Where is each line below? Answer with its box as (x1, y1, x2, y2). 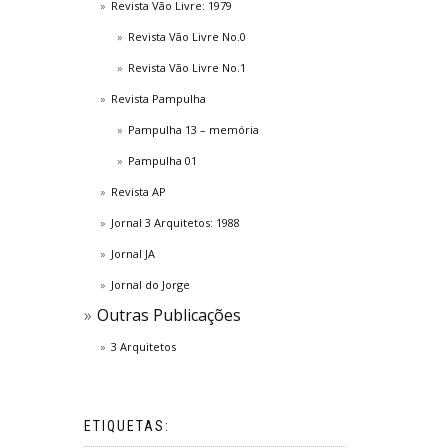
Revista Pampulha (111, 91, 206, 106)
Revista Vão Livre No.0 (127, 29, 246, 44)
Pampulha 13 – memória (127, 122, 259, 137)
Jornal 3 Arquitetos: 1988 (111, 215, 240, 230)
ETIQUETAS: (83, 418, 170, 434)
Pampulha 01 (127, 153, 197, 168)
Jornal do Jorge (111, 277, 190, 292)
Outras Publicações (96, 304, 241, 326)
